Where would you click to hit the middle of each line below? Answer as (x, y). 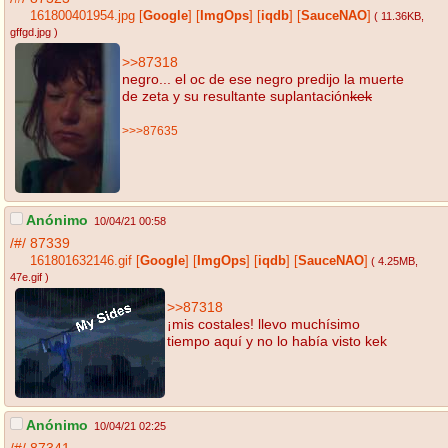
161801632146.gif (81, 261)
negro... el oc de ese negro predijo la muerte (263, 78)
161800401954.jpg (82, 16)
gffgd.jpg (30, 32)
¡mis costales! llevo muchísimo (263, 323)
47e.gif (26, 277)
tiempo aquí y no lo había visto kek (277, 340)
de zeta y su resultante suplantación (236, 95)
